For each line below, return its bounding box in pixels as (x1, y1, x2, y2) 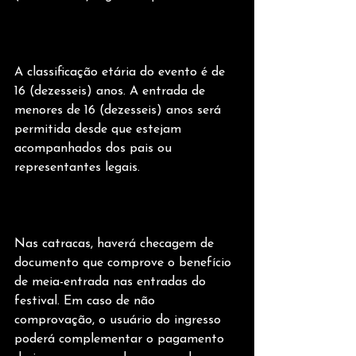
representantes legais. (14, 161, 140, 175)
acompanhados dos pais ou (14, 142, 176, 156)
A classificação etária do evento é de (14, 66, 229, 79)
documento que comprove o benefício (14, 257, 235, 270)
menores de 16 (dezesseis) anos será (14, 104, 225, 118)
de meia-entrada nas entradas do (14, 276, 210, 289)
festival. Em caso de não (14, 295, 159, 308)
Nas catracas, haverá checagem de (14, 238, 218, 251)
